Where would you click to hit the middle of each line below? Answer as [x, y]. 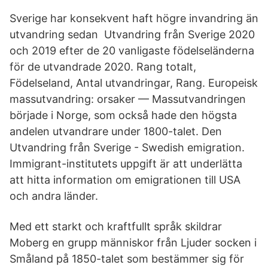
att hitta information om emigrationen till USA [125, 180]
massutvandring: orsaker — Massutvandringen [128, 99]
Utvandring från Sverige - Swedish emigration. [127, 147]
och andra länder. [54, 196]
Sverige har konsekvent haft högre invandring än [134, 18]
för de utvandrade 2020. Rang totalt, [103, 67]
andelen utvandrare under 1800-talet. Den [117, 131]
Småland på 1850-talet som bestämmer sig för [127, 259]
